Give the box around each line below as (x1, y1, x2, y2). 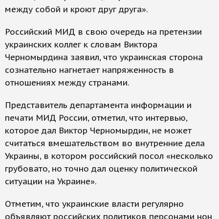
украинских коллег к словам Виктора (5, 39, 157, 50)
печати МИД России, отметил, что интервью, (5, 112, 187, 123)
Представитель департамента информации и (5, 100, 192, 110)
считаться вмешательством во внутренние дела (5, 138, 205, 149)
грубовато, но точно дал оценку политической (5, 163, 197, 174)
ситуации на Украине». (5, 176, 97, 187)
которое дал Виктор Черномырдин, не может (5, 125, 192, 136)
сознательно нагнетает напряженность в (5, 65, 174, 75)
